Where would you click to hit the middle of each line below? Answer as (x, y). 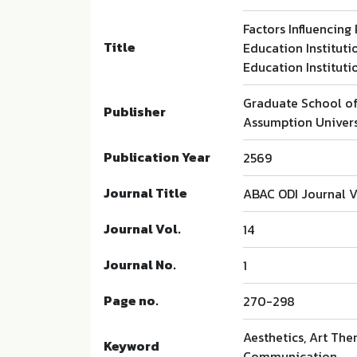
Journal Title (145, 193)
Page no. (131, 301)
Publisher (135, 112)
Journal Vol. (142, 229)
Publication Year (157, 157)
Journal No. (140, 265)
